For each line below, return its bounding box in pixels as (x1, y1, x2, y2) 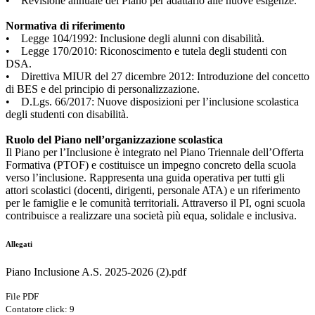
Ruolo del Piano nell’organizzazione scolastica (6, 134, 223, 146)
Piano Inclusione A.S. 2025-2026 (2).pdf (6, 266, 186, 278)
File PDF (6, 291, 39, 302)
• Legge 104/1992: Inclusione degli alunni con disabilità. (6, 32, 264, 45)
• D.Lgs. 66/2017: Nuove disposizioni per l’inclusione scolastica (6, 96, 299, 108)
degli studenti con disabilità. (6, 108, 129, 121)
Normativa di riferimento (6, 20, 125, 32)
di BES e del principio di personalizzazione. (6, 83, 200, 96)
